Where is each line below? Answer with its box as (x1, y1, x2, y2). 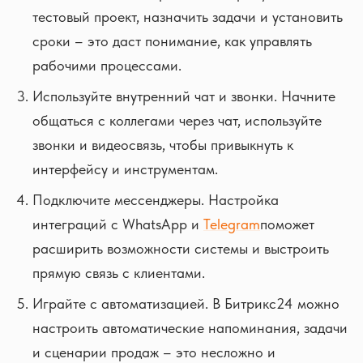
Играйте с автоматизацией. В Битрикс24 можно (32, 295, 340, 313)
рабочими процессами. (32, 57, 181, 75)
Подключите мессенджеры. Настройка (32, 191, 279, 209)
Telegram (203, 216, 260, 233)
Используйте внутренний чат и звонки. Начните (32, 88, 335, 105)
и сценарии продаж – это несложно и (32, 344, 275, 361)
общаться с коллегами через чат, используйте (32, 112, 322, 130)
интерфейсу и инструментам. (32, 160, 218, 178)
